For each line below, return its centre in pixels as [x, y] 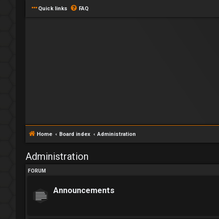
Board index [75, 134]
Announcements [84, 190]
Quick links [53, 9]
